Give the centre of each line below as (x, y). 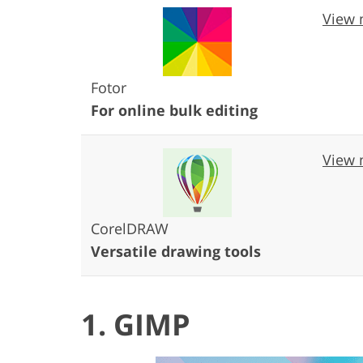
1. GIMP (136, 324)
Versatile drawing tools (176, 251)
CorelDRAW (130, 228)
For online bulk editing (174, 110)
